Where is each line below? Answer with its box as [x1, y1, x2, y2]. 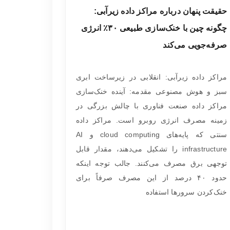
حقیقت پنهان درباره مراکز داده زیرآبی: [93, 6, 227, 15]
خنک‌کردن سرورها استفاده [145, 188, 227, 196]
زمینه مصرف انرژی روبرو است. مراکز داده [76, 116, 227, 124]
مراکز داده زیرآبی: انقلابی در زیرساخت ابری [76, 73, 227, 81]
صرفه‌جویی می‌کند [163, 40, 227, 49]
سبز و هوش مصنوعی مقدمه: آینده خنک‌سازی [76, 87, 227, 95]
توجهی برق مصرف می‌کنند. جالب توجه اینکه [76, 159, 227, 167]
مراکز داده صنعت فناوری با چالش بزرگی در [76, 102, 227, 110]
